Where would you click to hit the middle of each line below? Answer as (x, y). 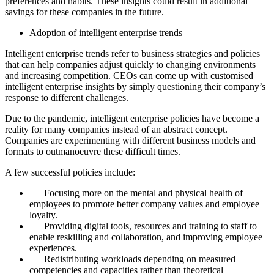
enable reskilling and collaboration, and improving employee (146, 237)
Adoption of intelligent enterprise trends (106, 32)
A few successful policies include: (70, 172)
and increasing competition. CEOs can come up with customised (129, 75)
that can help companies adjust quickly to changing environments (130, 64)
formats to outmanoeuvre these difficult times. (93, 151)
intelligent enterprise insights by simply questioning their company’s (135, 86)
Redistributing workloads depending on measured (140, 259)
